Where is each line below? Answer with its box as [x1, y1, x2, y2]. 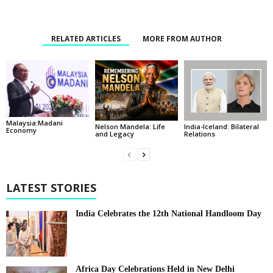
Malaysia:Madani [6, 118, 63, 128]
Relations [183, 129, 215, 139]
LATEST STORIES [6, 180, 96, 196]
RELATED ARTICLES [51, 33, 121, 44]
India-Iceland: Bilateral [183, 122, 259, 132]
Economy [6, 126, 37, 135]
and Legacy [94, 129, 134, 139]
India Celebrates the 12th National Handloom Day [76, 209, 261, 219]
